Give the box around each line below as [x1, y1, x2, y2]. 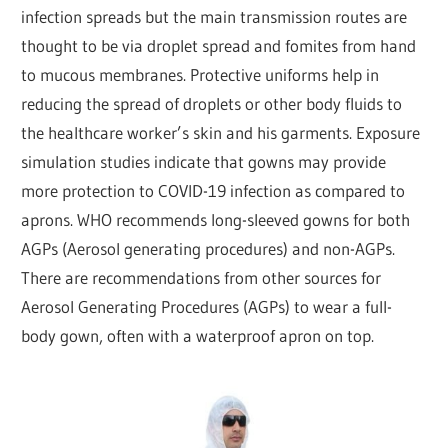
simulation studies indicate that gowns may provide [21, 150, 387, 172]
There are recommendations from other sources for [21, 266, 382, 288]
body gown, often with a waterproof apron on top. [21, 324, 375, 346]
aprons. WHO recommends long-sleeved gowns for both [21, 208, 411, 230]
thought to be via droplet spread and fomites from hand [21, 34, 417, 56]
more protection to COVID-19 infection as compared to [21, 179, 406, 201]
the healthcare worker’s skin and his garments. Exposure [21, 121, 421, 143]
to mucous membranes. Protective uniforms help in [21, 63, 380, 85]
